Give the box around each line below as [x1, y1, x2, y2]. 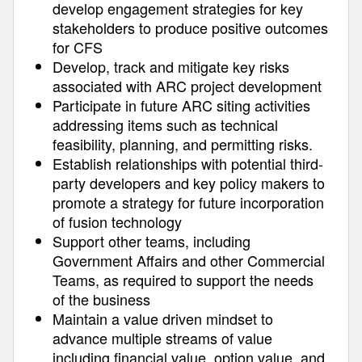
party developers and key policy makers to [53, 172, 325, 193]
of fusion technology [53, 211, 182, 232]
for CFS [53, 36, 103, 57]
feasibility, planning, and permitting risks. [53, 133, 313, 154]
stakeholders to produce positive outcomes [53, 17, 328, 38]
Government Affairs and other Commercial [53, 250, 325, 271]
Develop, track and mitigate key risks [53, 56, 289, 77]
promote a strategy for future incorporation [53, 192, 324, 213]
